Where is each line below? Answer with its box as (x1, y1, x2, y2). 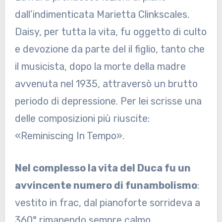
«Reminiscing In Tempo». (14, 130, 124, 142)
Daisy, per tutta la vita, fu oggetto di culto (14, 26, 207, 38)
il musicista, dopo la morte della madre (14, 60, 186, 73)
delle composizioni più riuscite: (14, 112, 150, 125)
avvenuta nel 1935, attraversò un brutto (14, 78, 198, 90)
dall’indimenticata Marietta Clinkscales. (14, 8, 189, 21)
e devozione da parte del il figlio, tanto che (14, 43, 205, 55)
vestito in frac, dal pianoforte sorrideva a (14, 197, 200, 209)
